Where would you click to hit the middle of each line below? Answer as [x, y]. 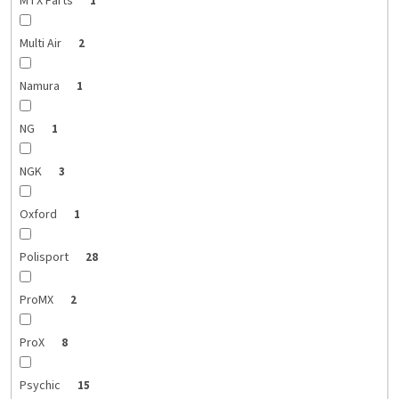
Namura [41, 87]
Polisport [45, 258]
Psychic [41, 386]
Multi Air [41, 44]
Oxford [39, 215]
